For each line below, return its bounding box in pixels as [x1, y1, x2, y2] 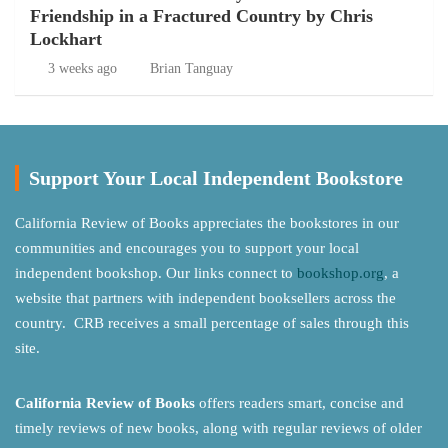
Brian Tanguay [150, 61, 233, 76]
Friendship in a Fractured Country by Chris [30, 6, 373, 26]
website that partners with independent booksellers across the [15, 290, 396, 306]
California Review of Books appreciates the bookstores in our [15, 215, 399, 231]
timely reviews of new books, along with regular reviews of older [15, 420, 422, 436]
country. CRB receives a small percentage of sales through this [15, 315, 409, 331]
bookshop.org [297, 265, 384, 281]
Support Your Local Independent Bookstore [29, 167, 403, 189]
